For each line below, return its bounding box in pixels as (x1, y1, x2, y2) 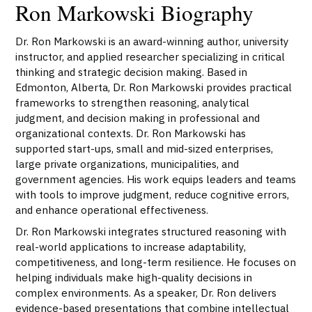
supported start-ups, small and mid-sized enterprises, (15, 141, 274, 156)
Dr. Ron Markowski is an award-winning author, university (15, 34, 290, 49)
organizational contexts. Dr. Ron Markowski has (15, 126, 247, 141)
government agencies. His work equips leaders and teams (15, 172, 297, 187)
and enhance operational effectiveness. (15, 203, 209, 217)
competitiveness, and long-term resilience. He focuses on (15, 254, 297, 269)
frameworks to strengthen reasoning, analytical (15, 95, 250, 110)
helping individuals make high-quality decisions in (15, 270, 253, 284)
